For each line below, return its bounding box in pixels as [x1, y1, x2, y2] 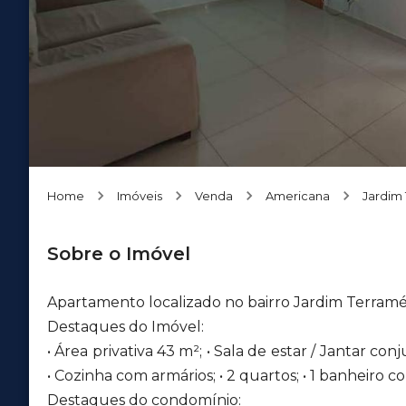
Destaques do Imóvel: [47, 318, 204, 335]
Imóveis [117, 188, 162, 203]
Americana [266, 188, 330, 203]
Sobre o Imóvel [47, 243, 190, 265]
